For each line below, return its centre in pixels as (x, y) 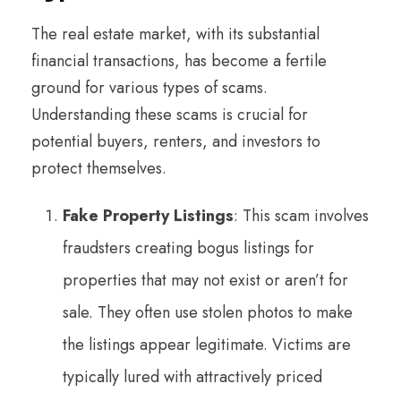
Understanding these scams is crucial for (170, 114)
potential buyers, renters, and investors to (176, 141)
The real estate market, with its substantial (175, 34)
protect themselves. (99, 168)
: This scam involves (301, 215)
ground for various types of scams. (149, 87)
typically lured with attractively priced (192, 376)
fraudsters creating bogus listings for (188, 247)
